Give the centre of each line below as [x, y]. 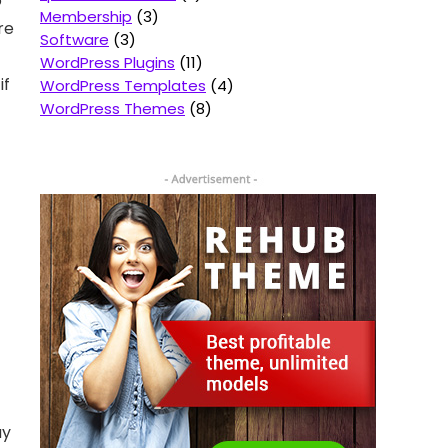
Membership [86, 16]
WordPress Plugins [107, 62]
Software [74, 39]
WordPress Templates [123, 85]
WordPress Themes [112, 108]
